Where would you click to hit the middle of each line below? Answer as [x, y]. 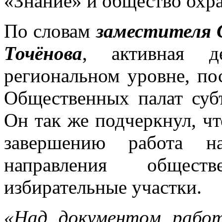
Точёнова [43, 54]
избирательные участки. [103, 187]
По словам [50, 31]
